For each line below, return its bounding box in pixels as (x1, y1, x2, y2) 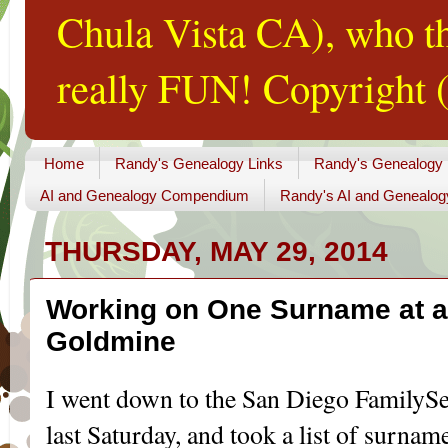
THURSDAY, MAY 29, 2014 (45, 236, 388, 268)
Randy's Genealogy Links (114, 154, 283, 172)
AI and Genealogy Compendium (40, 186, 249, 204)
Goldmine (46, 326, 176, 358)
